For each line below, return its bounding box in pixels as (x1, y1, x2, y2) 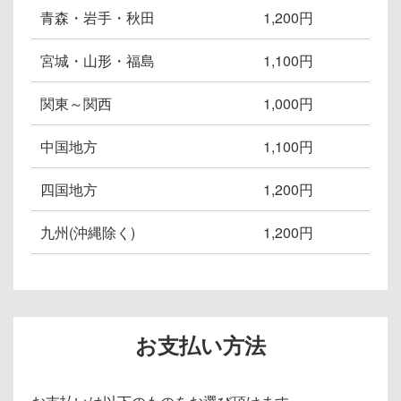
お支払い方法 (135, 334, 266, 359)
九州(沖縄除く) (40, 222, 135, 243)
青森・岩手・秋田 (40, 7, 155, 29)
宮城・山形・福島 (40, 50, 155, 72)
